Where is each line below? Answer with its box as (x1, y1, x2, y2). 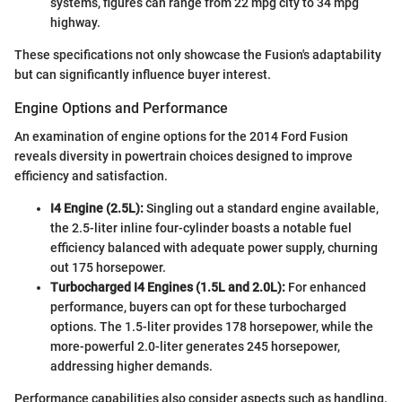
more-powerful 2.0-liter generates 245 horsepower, (50, 338, 340, 354)
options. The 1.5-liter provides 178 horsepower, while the (50, 319, 373, 334)
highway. (50, 14, 100, 30)
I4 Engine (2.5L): (50, 200, 144, 215)
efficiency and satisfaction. (14, 168, 168, 183)
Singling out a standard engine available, (144, 200, 379, 215)
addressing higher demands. (50, 358, 213, 373)
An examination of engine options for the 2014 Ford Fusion (14, 128, 348, 144)
